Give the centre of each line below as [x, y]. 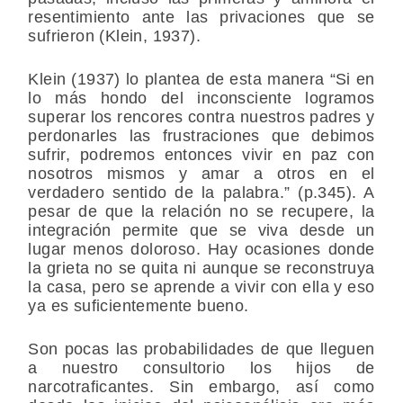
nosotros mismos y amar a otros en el [201, 174]
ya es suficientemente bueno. [139, 306]
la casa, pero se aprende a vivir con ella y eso [201, 287]
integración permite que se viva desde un [201, 231]
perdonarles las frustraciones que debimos [201, 136]
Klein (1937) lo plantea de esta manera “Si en [201, 80]
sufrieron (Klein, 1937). [114, 36]
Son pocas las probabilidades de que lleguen [201, 349]
